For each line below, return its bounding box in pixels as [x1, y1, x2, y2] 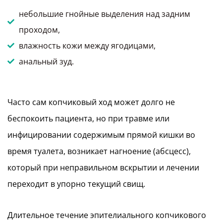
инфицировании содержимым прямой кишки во [7, 129, 195, 140]
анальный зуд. [18, 55, 74, 67]
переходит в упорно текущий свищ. [7, 178, 145, 189]
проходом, [18, 24, 60, 35]
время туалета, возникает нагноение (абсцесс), [7, 145, 191, 157]
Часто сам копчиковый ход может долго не [7, 96, 175, 108]
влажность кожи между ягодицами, [18, 40, 156, 51]
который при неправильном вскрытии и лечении [7, 162, 199, 173]
